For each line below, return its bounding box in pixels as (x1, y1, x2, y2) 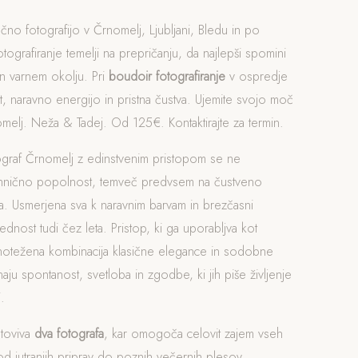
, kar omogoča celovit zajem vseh (103, 324, 283, 343)
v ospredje (225, 67, 288, 86)
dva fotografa (34, 324, 104, 343)
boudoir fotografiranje (108, 67, 225, 86)
